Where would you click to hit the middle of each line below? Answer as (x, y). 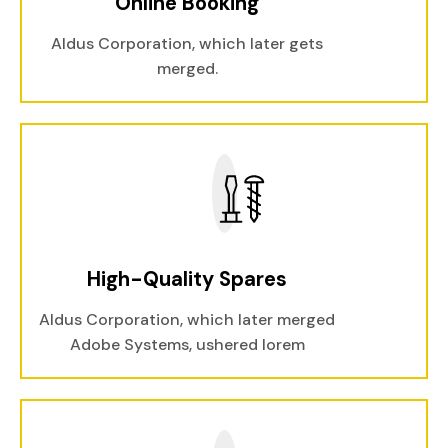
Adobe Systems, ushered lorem (187, 344)
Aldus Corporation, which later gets (187, 43)
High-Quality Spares (187, 279)
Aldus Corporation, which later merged (187, 319)
